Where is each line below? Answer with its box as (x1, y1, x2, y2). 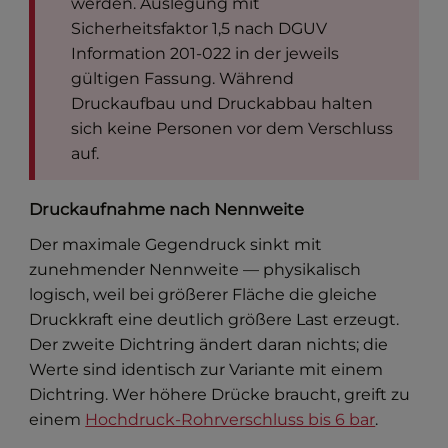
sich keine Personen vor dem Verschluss (71, 118, 394, 138)
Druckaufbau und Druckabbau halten (71, 93, 374, 113)
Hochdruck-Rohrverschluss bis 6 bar (85, 409, 376, 429)
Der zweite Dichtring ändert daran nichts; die (29, 334, 389, 354)
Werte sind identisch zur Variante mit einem (29, 359, 384, 379)
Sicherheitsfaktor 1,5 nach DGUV (71, 18, 328, 38)
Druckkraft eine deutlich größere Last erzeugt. (29, 309, 400, 329)
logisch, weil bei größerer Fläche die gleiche (29, 284, 378, 304)
